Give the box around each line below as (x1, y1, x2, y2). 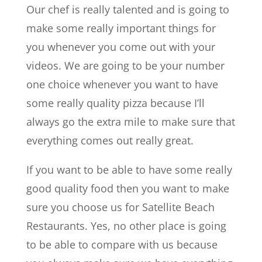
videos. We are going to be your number (26, 58, 225, 73)
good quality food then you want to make (26, 181, 229, 195)
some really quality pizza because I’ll (26, 96, 205, 110)
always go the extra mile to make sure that (26, 115, 235, 129)
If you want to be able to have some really (26, 163, 232, 177)
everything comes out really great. (26, 133, 194, 147)
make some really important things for (26, 21, 216, 35)
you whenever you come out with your (26, 40, 215, 54)
